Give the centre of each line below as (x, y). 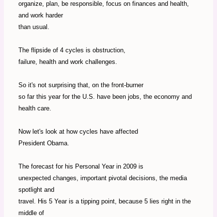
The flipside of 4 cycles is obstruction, (72, 50)
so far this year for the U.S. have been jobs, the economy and (105, 97)
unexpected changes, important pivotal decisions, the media (103, 178)
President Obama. (44, 143)
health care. (35, 108)
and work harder (41, 15)
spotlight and (36, 190)
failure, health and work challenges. (68, 62)
